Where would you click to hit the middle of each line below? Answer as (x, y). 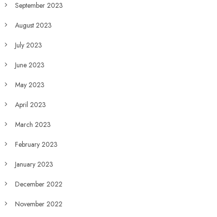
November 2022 (39, 204)
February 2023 (36, 144)
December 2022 (39, 184)
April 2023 (30, 105)
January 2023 (34, 164)
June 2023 (30, 65)
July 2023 (28, 45)
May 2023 (30, 85)
